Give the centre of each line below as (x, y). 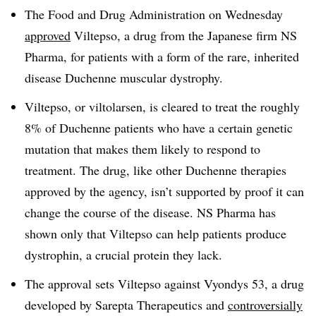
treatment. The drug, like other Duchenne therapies (156, 170)
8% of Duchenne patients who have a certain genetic (159, 127)
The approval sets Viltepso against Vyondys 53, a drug (164, 283)
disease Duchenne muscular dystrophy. (124, 78)
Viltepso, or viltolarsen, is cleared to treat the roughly (162, 106)
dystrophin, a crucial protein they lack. (123, 254)
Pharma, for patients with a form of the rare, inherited (162, 56)
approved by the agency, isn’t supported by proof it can (164, 191)
